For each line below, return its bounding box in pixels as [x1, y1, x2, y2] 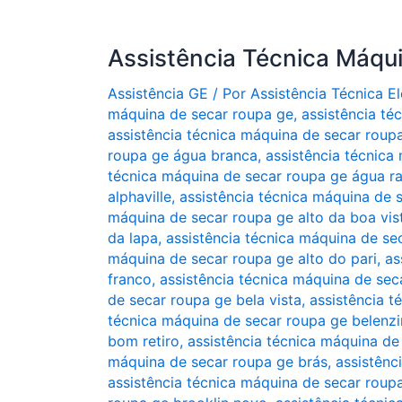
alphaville [108, 188, 171, 205]
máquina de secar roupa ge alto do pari [108, 249, 377, 267]
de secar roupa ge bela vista [108, 291, 301, 309]
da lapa [108, 229, 158, 247]
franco [108, 270, 152, 288]
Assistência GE [108, 84, 208, 102]
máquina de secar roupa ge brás [108, 353, 328, 371]
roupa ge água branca [108, 146, 258, 164]
